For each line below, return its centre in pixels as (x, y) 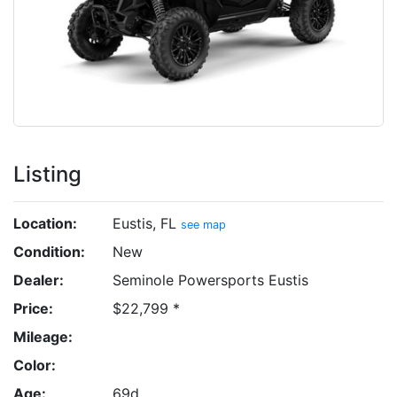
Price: (33, 308)
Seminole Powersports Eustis (210, 280)
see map (203, 225)
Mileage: (43, 337)
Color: (35, 365)
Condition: (49, 252)
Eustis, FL (147, 223)
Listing (47, 174)
